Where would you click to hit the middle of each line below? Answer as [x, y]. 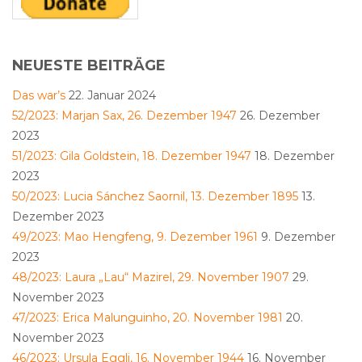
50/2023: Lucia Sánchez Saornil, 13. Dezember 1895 [155, 197]
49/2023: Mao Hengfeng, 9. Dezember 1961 [135, 237]
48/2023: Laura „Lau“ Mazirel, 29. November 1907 [151, 278]
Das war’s [39, 96]
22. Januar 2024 [112, 96]
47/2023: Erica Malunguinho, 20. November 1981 [147, 318]
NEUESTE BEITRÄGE [89, 66]
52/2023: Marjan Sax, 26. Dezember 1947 [124, 116]
